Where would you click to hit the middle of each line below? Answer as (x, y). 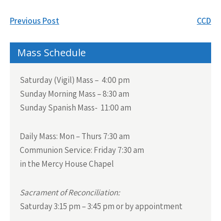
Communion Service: (56, 150)
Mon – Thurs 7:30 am (94, 136)
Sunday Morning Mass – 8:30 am (74, 93)
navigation (45, 35)
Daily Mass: (39, 136)
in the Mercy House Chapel (67, 164)
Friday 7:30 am (118, 150)
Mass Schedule (52, 52)
